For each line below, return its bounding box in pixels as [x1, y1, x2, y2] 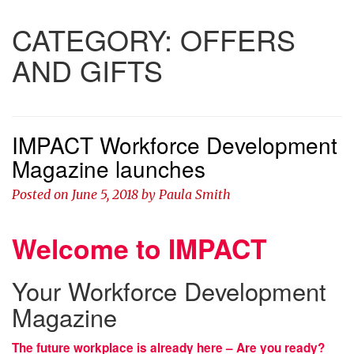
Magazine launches [12, 153, 205, 185]
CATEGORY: [12, 19, 180, 60]
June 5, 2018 [72, 186, 138, 203]
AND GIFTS [12, 50, 163, 91]
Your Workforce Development [12, 273, 326, 309]
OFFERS [180, 19, 296, 60]
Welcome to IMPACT [12, 229, 267, 268]
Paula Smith [159, 186, 231, 203]
